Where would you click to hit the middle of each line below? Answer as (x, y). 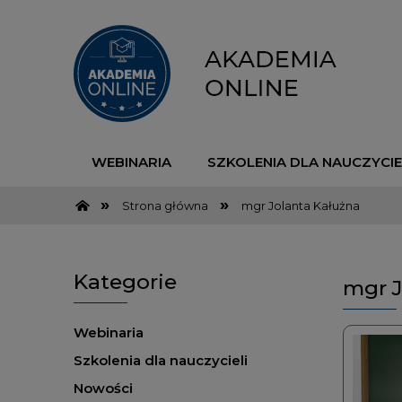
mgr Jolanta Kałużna (300, 205)
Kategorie (125, 282)
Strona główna (165, 205)
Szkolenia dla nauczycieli (161, 361)
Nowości (103, 389)
